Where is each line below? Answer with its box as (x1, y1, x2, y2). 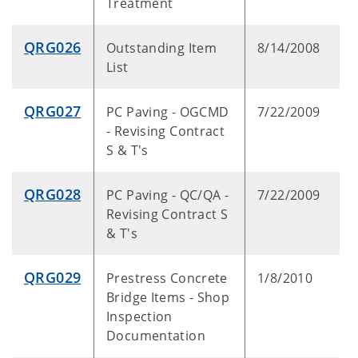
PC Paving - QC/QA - (106, 186, 229, 204)
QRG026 (24, 38, 82, 57)
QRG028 (24, 185, 82, 204)
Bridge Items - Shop (106, 288, 230, 306)
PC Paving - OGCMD (106, 103, 229, 121)
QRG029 (24, 268, 82, 287)
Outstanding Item (106, 39, 217, 57)
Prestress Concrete (106, 269, 228, 287)
